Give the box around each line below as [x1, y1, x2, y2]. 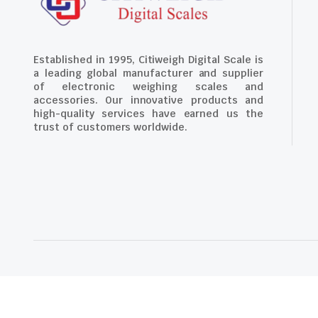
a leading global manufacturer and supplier [33, 67, 263, 80]
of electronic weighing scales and [33, 80, 263, 94]
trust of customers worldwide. [33, 121, 188, 134]
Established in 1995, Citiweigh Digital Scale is [33, 53, 263, 67]
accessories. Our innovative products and [33, 94, 263, 107]
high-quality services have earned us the [33, 107, 263, 121]
